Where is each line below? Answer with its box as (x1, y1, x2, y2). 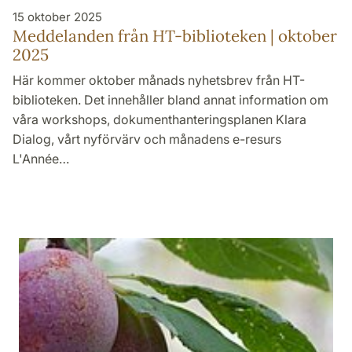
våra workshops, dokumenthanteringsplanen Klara (13, 111, 306, 127)
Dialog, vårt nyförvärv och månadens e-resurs (13, 130, 281, 147)
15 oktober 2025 (13, 9, 102, 24)
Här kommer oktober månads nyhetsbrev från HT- (13, 71, 305, 88)
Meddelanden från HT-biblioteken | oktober (13, 24, 337, 46)
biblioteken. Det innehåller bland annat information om (13, 91, 328, 108)
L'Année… (13, 150, 69, 167)
